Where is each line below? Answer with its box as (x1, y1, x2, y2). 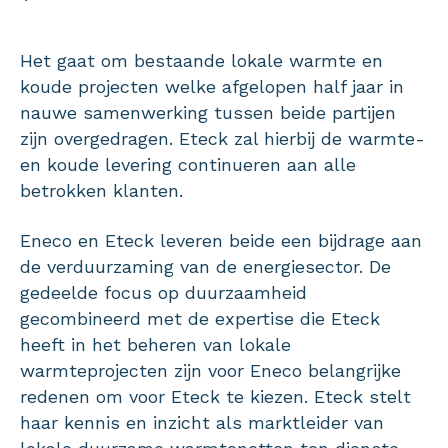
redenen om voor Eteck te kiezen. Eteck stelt (20, 385, 411, 407)
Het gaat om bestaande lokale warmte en (20, 49, 383, 71)
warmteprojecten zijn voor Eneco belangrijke (20, 359, 401, 381)
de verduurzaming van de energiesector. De (20, 255, 391, 277)
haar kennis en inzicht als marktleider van (20, 411, 384, 433)
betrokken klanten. (20, 179, 183, 201)
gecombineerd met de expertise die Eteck (20, 307, 380, 329)
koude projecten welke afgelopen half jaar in (20, 75, 404, 97)
